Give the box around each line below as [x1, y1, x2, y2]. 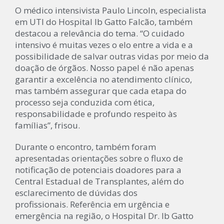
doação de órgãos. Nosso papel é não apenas [15, 61, 194, 73]
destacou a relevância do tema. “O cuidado [15, 27, 184, 39]
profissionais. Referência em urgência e [15, 198, 169, 210]
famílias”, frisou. [15, 119, 80, 131]
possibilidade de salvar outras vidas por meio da [15, 50, 209, 62]
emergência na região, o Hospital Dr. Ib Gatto [15, 209, 193, 221]
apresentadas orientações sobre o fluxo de [15, 152, 183, 164]
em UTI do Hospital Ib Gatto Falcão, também [15, 15, 192, 27]
